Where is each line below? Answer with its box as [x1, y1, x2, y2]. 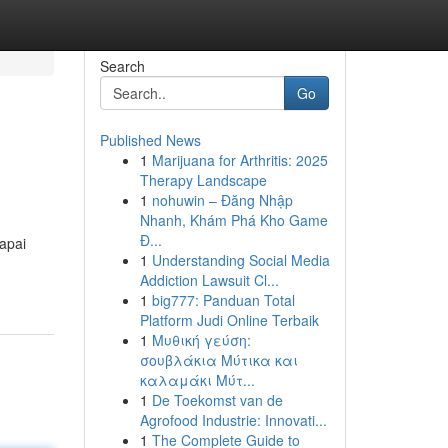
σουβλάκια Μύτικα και [139, 350, 298, 370]
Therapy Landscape [139, 170, 267, 190]
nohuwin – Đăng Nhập [151, 190, 293, 210]
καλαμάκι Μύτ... [139, 370, 255, 390]
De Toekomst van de [151, 390, 283, 410]
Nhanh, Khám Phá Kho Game [139, 210, 328, 230]
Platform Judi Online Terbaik [139, 310, 319, 330]
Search [99, 56, 145, 76]
